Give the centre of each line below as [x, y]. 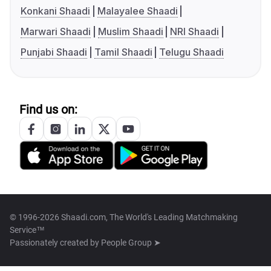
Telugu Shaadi [192, 52]
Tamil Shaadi [123, 52]
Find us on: [48, 110]
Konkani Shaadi [55, 11]
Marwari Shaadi [56, 32]
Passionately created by [55, 243]
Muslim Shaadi [130, 32]
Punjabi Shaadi [54, 52]
